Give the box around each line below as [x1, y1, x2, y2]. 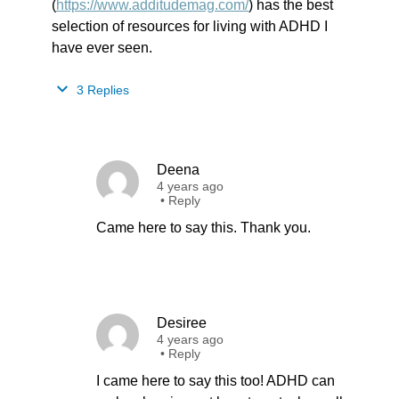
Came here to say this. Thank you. [96, 220, 311, 235]
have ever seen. [52, 40, 152, 55]
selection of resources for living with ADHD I [52, 19, 328, 34]
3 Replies [73, 83, 129, 97]
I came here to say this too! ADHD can [96, 373, 335, 388]
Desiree [157, 315, 207, 330]
